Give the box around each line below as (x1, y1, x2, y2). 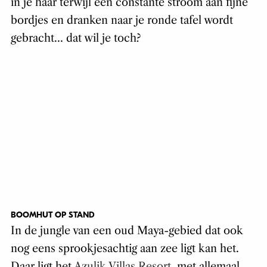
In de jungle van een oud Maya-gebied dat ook (10, 224, 243, 238)
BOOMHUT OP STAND (10, 210, 95, 221)
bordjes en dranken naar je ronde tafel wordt (10, 14, 233, 27)
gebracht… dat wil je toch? (10, 32, 141, 45)
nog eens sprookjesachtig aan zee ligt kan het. (10, 242, 239, 256)
